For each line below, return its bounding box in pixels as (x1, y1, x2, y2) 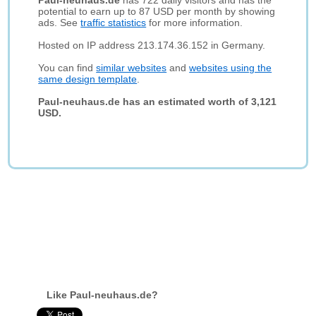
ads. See (38, 17, 81, 28)
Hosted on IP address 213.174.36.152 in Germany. (38, 39, 266, 51)
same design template (38, 73, 138, 85)
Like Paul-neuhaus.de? (47, 289, 159, 300)
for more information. (146, 17, 243, 28)
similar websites (96, 62, 167, 73)
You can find (38, 62, 97, 73)
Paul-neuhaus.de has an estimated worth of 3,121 (38, 96, 277, 107)
